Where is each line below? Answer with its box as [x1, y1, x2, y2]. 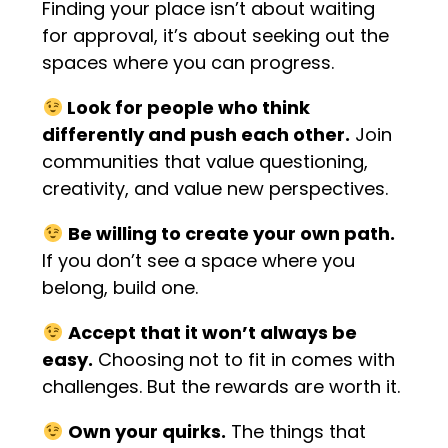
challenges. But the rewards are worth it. [42, 373, 401, 399]
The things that [225, 418, 366, 444]
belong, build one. [42, 274, 199, 300]
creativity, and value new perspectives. [42, 175, 389, 201]
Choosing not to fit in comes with [93, 346, 396, 372]
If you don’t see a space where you [42, 247, 356, 273]
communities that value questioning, [42, 148, 369, 174]
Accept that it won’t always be [67, 319, 357, 345]
